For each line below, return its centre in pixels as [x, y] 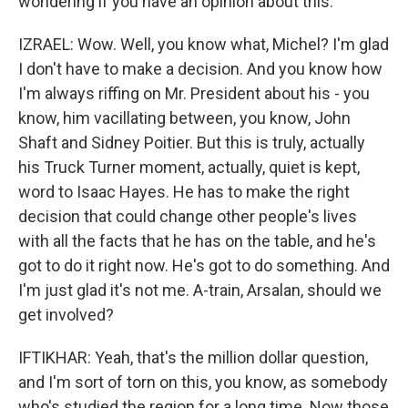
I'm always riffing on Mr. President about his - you [194, 93]
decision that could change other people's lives [188, 216]
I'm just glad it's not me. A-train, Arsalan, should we [200, 290]
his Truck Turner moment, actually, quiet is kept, [189, 167]
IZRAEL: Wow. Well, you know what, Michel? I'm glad [204, 44]
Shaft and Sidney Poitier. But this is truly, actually [192, 143]
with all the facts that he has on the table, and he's [197, 241]
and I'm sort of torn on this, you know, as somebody [203, 382]
